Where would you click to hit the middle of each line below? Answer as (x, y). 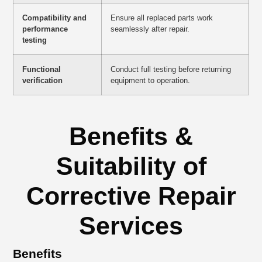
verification (43, 81)
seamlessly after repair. (150, 29)
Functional (42, 70)
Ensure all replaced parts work (162, 18)
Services (131, 226)
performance (45, 29)
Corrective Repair (131, 196)
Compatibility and (55, 18)
